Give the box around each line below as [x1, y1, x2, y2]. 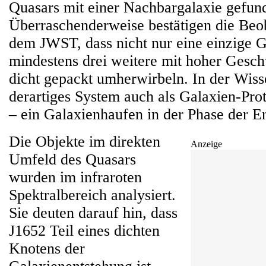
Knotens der [9, 240, 85, 257]
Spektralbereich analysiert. [9, 186, 176, 204]
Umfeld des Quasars [9, 151, 136, 168]
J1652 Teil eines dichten [9, 222, 160, 239]
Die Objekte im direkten [9, 133, 160, 150]
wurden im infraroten [9, 169, 142, 186]
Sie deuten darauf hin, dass [9, 204, 178, 221]
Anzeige [191, 139, 222, 149]
